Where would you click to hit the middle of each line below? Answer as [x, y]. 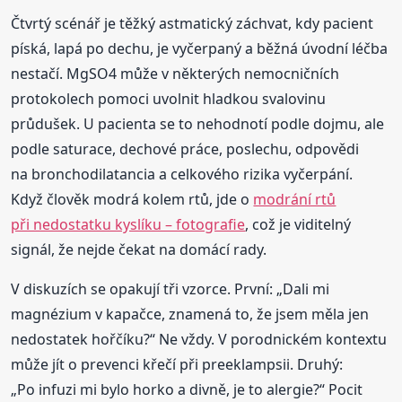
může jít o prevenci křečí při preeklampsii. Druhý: [177, 364]
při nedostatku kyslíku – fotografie [128, 224]
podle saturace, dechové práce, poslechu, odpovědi [185, 149]
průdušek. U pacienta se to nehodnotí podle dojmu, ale [198, 123]
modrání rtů [295, 199]
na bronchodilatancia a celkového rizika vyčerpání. [182, 174]
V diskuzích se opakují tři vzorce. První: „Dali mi [170, 288]
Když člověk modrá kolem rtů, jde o [132, 199]
